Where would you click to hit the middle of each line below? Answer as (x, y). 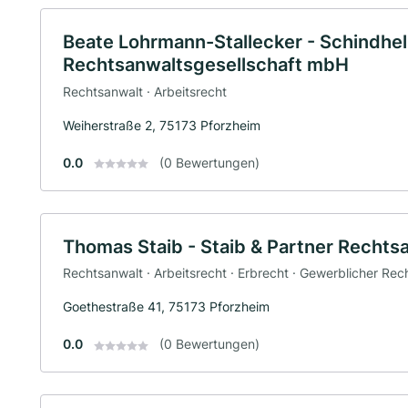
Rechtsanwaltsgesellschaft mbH (206, 65)
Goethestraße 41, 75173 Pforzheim (166, 307)
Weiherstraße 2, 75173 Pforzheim (162, 125)
